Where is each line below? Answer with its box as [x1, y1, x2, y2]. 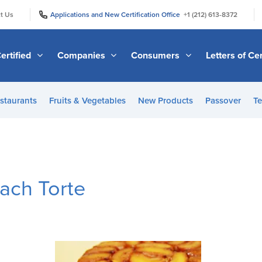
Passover [205, 95, 241, 106]
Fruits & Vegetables [49, 95, 126, 106]
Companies [57, 49, 108, 61]
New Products [137, 95, 193, 106]
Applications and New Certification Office [50, 10, 184, 19]
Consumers [131, 49, 182, 61]
